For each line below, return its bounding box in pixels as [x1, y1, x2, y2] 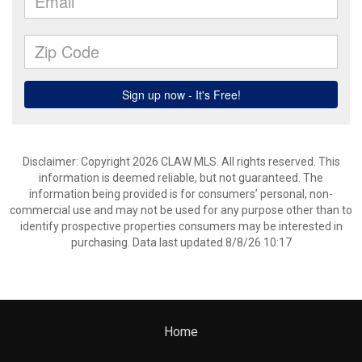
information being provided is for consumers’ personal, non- [29, 187, 333, 200]
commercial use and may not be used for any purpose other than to [10, 204, 352, 217]
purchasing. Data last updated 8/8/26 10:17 [70, 236, 292, 249]
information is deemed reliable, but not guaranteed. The [39, 171, 323, 184]
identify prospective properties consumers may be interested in [19, 220, 343, 233]
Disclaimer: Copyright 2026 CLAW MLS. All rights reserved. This [22, 155, 340, 168]
